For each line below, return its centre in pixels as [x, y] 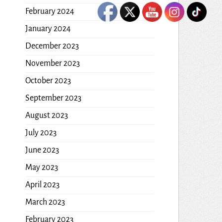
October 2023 [48, 81]
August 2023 [46, 115]
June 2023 [42, 150]
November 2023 [52, 63]
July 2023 [41, 133]
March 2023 [45, 202]
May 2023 [41, 167]
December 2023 [52, 46]
